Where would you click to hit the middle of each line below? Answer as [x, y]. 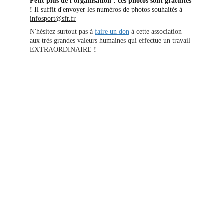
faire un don [112, 32]
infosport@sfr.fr [53, 19]
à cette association [157, 32]
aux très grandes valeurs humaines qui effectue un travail [111, 41]
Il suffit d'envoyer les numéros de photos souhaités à [108, 10]
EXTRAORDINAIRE [61, 50]
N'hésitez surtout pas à [62, 32]
